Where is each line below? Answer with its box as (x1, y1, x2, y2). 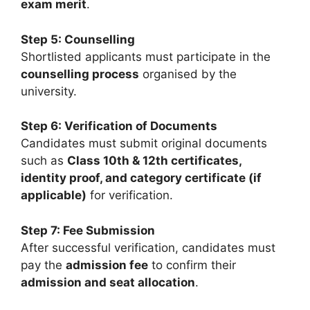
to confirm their (148, 257, 236, 272)
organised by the (139, 66, 237, 81)
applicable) (21, 188, 86, 202)
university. (21, 84, 77, 98)
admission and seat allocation (21, 275, 195, 289)
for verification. (86, 188, 173, 202)
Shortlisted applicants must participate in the (21, 49, 271, 64)
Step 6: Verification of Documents (21, 119, 217, 133)
